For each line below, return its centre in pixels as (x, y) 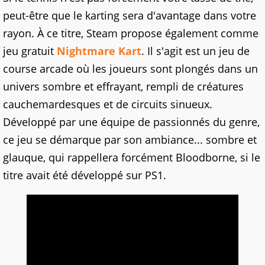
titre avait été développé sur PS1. (85, 175)
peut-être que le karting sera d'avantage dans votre (130, 15)
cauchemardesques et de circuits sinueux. (108, 104)
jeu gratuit (30, 51)
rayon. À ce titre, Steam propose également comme (131, 33)
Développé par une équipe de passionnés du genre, (131, 122)
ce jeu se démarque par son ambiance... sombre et (130, 139)
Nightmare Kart (99, 51)
